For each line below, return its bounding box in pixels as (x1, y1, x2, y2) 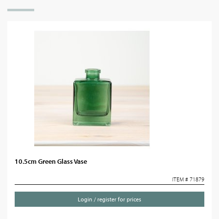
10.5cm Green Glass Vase (15, 157, 87, 166)
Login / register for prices (78, 196, 141, 203)
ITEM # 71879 (172, 175, 204, 183)
